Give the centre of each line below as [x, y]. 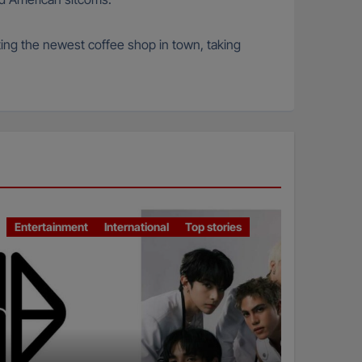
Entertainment [51, 227]
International [136, 227]
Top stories [213, 227]
